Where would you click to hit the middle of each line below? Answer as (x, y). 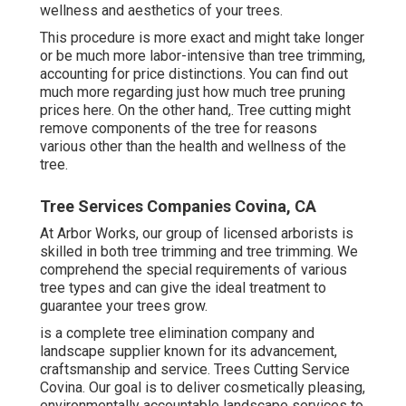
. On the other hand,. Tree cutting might (231, 110)
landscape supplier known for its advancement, (188, 351)
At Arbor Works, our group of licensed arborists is (197, 233)
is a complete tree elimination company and (177, 333)
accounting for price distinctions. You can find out (194, 73)
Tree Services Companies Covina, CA (178, 206)
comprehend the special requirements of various (193, 269)
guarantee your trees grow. (124, 305)
